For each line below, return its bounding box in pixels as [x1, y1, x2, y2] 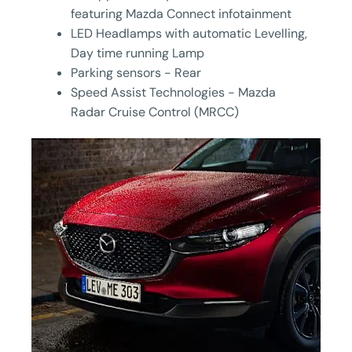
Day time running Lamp [71, 45, 204, 62]
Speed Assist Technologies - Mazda [71, 84, 276, 101]
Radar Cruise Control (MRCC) [71, 104, 239, 121]
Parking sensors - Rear [71, 64, 201, 82]
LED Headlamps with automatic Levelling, [71, 25, 307, 42]
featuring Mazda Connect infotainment [71, 5, 291, 23]
